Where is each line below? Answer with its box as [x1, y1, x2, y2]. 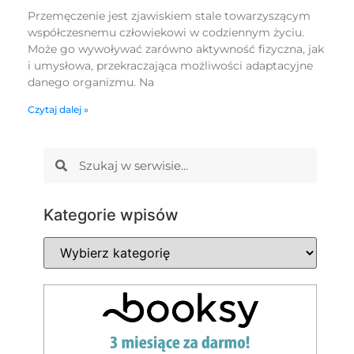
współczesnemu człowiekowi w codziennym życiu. [28, 25, 304, 40]
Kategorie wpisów [43, 205, 179, 224]
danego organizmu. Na [28, 75, 154, 90]
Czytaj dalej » [28, 104, 88, 116]
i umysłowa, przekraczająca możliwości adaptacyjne [28, 58, 313, 73]
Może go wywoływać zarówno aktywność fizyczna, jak [28, 42, 324, 57]
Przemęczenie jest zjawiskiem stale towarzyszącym [28, 9, 311, 24]
